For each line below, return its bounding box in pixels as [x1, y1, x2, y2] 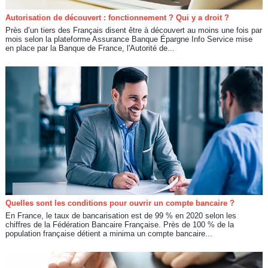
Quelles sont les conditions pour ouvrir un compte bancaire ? [5, 198, 234, 208]
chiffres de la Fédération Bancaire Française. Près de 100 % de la [5, 220, 234, 229]
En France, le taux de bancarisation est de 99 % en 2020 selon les [5, 211, 236, 220]
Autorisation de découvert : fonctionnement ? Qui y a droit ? [5, 13, 229, 22]
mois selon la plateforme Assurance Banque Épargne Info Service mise [5, 34, 252, 44]
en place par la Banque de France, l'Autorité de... [5, 43, 175, 53]
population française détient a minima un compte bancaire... [5, 229, 212, 238]
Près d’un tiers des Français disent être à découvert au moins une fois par [5, 25, 262, 35]
